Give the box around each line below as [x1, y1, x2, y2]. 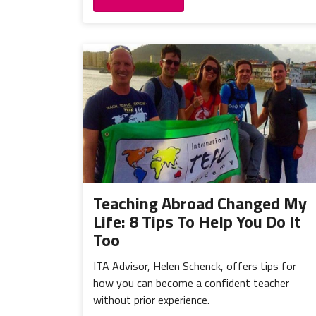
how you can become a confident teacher [93, 274, 289, 291]
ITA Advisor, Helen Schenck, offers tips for [93, 257, 296, 274]
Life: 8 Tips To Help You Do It [93, 208, 301, 234]
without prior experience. [93, 291, 209, 308]
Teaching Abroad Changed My [93, 190, 307, 216]
